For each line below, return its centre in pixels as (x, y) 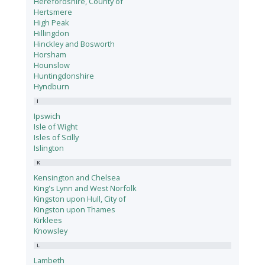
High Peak (52, 23)
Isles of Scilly (56, 138)
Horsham (50, 55)
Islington (49, 148)
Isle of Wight (56, 127)
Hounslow (52, 65)
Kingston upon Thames (75, 210)
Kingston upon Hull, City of (80, 199)
